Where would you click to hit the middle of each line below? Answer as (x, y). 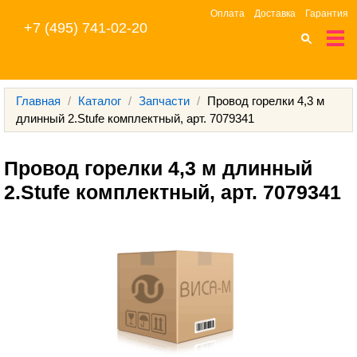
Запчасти (164, 101)
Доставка (275, 14)
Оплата (228, 14)
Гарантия (327, 14)
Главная (38, 101)
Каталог (100, 101)
